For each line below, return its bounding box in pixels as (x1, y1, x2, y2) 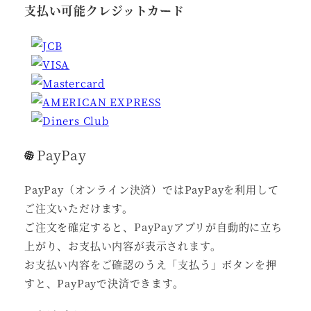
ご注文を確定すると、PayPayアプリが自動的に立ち (24, 219, 283, 235)
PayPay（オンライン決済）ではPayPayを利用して (24, 182, 279, 197)
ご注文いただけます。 (24, 201, 133, 216)
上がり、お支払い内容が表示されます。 (24, 238, 221, 253)
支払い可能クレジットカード (24, 1, 185, 19)
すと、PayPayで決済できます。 (24, 276, 184, 291)
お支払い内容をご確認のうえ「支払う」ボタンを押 (24, 257, 277, 272)
